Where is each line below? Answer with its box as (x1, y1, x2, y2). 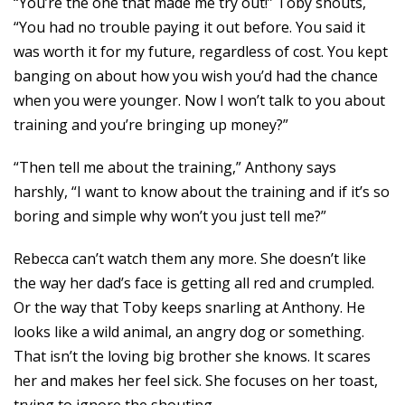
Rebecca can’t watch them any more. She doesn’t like (14, 249, 366, 268)
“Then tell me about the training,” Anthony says (14, 157, 336, 177)
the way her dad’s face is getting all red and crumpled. (14, 273, 374, 293)
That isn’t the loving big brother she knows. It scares (14, 346, 371, 366)
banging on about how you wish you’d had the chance (14, 66, 378, 86)
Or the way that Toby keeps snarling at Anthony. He (14, 297, 365, 317)
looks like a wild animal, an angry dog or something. (14, 322, 364, 342)
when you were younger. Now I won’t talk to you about (14, 90, 385, 110)
